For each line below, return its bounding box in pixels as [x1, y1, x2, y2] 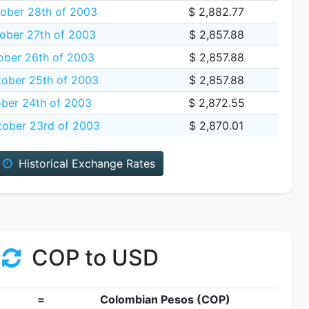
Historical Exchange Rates [14, 157, 155, 170]
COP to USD [26, 244, 159, 271]
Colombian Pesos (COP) [100, 292, 230, 306]
